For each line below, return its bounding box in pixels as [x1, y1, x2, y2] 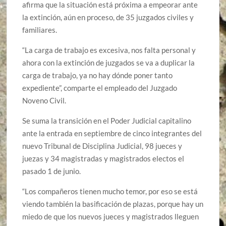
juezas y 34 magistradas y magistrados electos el [22, 154, 185, 163]
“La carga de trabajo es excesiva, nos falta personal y [22, 45, 196, 55]
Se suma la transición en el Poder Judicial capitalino [22, 116, 192, 126]
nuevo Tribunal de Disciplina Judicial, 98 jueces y [22, 141, 183, 151]
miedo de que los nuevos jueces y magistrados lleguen [22, 212, 199, 221]
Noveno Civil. [22, 96, 67, 105]
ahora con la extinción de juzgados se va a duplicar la [22, 58, 195, 68]
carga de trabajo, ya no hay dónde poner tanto [22, 71, 173, 80]
